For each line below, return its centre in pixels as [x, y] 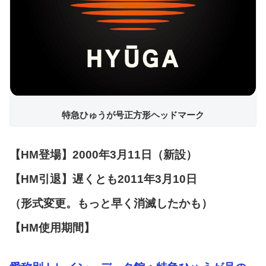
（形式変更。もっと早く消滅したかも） [111, 203]
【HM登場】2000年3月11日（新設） [103, 154]
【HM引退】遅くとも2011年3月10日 [103, 179]
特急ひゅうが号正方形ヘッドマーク [133, 115]
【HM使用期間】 [52, 227]
